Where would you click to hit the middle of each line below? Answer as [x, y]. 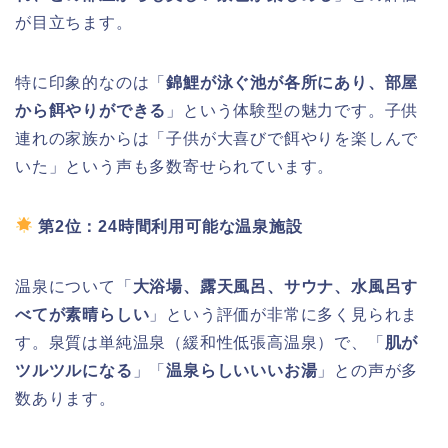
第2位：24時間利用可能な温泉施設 [170, 226]
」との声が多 [368, 370]
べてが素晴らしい [82, 314]
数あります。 [65, 398]
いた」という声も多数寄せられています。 [175, 166]
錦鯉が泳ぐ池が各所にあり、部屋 [292, 82]
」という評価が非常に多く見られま [284, 314]
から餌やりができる [91, 110]
